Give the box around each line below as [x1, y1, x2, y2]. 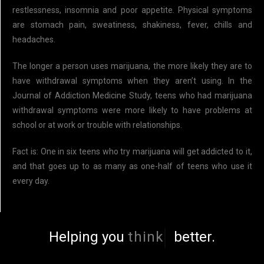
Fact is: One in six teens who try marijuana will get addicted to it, [12, 147, 252, 156]
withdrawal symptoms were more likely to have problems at [12, 105, 252, 115]
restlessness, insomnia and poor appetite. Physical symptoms [12, 5, 252, 15]
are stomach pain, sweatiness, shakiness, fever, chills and [12, 20, 252, 29]
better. [173, 228, 215, 245]
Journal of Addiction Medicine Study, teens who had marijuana [12, 91, 252, 100]
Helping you [49, 228, 125, 245]
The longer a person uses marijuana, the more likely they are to [12, 61, 252, 71]
